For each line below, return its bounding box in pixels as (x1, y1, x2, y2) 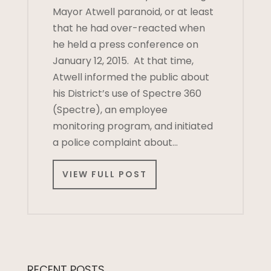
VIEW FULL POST (62, 168, 147, 180)
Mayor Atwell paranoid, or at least (52, 4, 214, 19)
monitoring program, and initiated (52, 119, 213, 133)
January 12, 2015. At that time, (52, 53, 194, 68)
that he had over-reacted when (52, 21, 205, 35)
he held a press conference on (52, 37, 198, 51)
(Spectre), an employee (52, 102, 168, 117)
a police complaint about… (52, 135, 178, 149)
